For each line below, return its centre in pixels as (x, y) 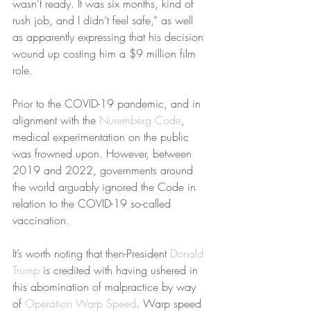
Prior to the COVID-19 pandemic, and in (108, 103)
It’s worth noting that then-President (91, 253)
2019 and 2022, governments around (104, 170)
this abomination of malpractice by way (106, 287)
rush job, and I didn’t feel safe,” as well (104, 20)
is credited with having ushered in (120, 270)
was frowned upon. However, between (104, 153)
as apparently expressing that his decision (110, 37)
